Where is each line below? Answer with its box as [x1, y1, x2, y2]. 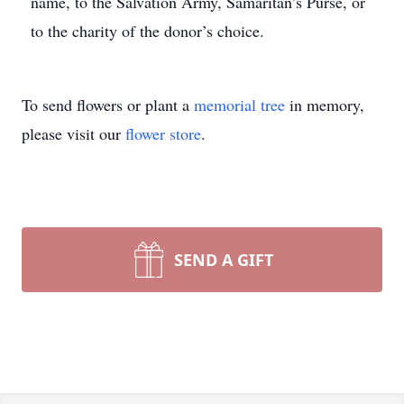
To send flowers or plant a [22, 94, 194, 115]
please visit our [22, 123, 125, 144]
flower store [125, 123, 201, 144]
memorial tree [194, 94, 285, 115]
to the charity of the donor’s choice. [31, 20, 264, 41]
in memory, [285, 94, 364, 115]
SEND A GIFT [174, 249, 273, 271]
